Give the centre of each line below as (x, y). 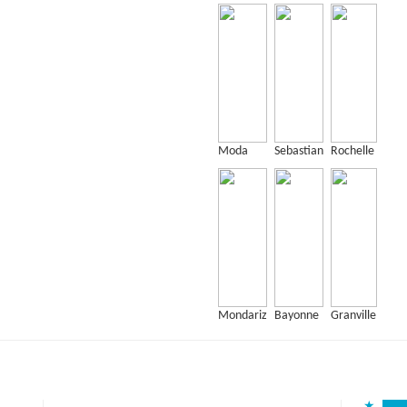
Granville (354, 316)
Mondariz (243, 316)
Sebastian (299, 151)
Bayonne (297, 316)
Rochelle (353, 151)
